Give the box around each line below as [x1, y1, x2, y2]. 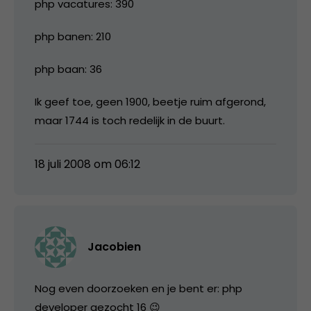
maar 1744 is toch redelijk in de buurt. [35, 112, 225, 128]
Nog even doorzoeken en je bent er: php [35, 280, 242, 296]
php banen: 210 [35, 28, 111, 44]
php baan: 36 [35, 61, 102, 76]
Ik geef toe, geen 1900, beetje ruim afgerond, [35, 94, 266, 109]
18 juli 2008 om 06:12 [35, 155, 140, 172]
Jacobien [87, 238, 141, 255]
